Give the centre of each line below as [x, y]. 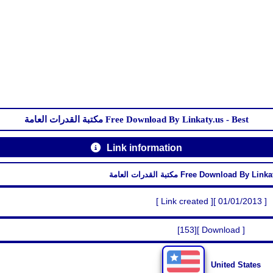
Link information [144, 147]
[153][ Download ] [211, 230]
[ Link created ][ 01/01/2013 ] [211, 201]
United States [236, 264]
